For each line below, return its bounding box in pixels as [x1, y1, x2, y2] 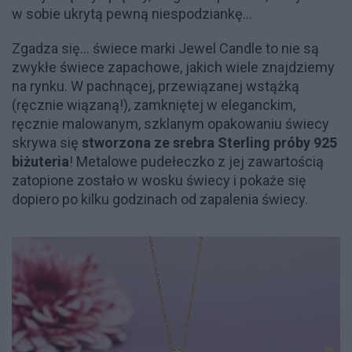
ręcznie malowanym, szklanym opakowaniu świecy [12, 115, 329, 132]
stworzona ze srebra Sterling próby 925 [82, 134, 337, 151]
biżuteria [12, 153, 69, 170]
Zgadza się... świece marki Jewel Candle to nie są [12, 40, 319, 57]
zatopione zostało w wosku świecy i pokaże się [12, 172, 306, 189]
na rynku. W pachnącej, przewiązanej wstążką [12, 78, 299, 94]
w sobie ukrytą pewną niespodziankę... [12, 5, 252, 22]
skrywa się [12, 134, 82, 151]
